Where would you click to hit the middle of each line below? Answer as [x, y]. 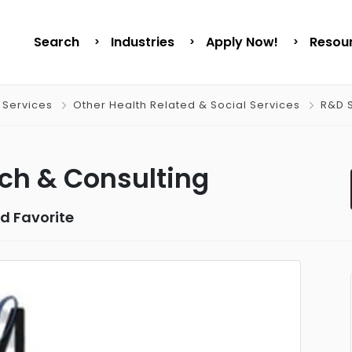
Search [57, 42]
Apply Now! [242, 42]
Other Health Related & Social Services [187, 105]
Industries [143, 42]
